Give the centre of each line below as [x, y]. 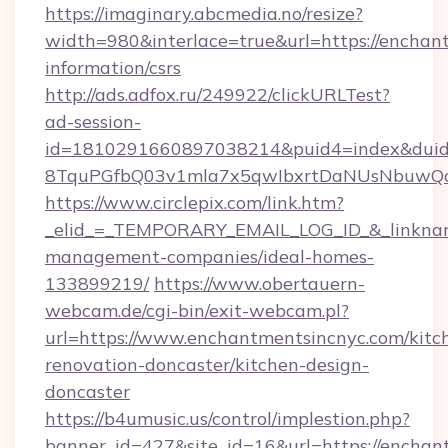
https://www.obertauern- [259, 283]
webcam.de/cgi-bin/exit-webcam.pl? [197, 310]
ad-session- [93, 121]
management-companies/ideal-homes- [209, 256]
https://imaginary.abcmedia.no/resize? [204, 13]
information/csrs [113, 67]
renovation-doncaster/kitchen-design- [207, 364]
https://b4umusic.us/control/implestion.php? [227, 418]
